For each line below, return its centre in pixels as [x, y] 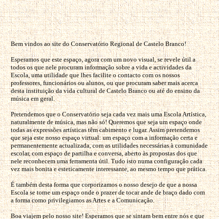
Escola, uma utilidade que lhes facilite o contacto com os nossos [95, 75]
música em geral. [33, 99]
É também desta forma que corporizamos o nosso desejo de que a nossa [104, 185]
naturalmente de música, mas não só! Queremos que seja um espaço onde [106, 122]
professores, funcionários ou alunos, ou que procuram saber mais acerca [104, 83]
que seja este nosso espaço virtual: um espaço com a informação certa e [104, 138]
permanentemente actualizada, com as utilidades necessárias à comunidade [109, 145]
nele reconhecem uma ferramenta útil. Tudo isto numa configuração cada [107, 161]
